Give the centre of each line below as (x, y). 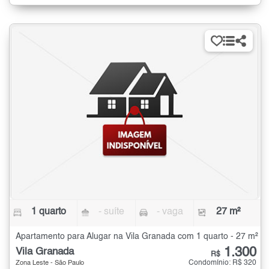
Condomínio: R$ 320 (222, 263)
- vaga (170, 212)
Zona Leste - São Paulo (50, 263)
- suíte (112, 212)
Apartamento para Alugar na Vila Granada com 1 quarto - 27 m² (137, 237)
